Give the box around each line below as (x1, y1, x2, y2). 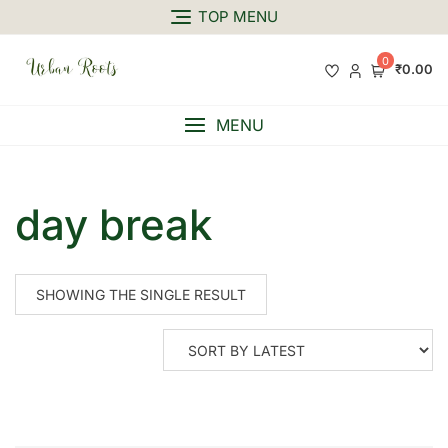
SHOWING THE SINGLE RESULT (36, 286, 246, 304)
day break (15, 199, 212, 251)
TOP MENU (197, 7, 278, 27)
